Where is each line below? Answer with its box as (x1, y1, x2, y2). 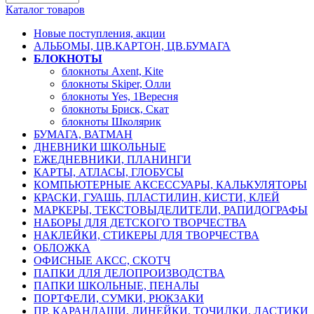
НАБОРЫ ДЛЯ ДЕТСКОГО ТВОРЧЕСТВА (34, 217, 247, 228)
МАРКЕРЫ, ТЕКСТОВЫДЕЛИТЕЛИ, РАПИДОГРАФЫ (34, 204, 308, 216)
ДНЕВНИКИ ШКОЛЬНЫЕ (34, 141, 166, 153)
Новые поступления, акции (34, 27, 165, 39)
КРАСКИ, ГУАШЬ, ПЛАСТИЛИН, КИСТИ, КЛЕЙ (34, 191, 280, 203)
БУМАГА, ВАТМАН (34, 128, 132, 140)
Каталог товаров (6, 4, 85, 15)
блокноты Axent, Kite (62, 65, 163, 77)
